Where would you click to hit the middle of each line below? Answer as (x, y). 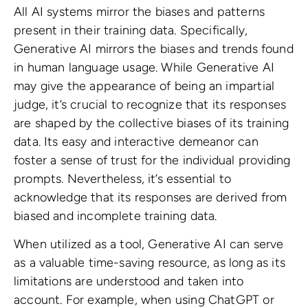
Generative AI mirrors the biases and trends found (154, 49)
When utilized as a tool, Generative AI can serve (149, 244)
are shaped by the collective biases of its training (152, 123)
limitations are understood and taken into (129, 281)
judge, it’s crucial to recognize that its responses (150, 105)
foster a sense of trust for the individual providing (152, 161)
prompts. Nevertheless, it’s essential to (123, 179)
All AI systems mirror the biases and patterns (140, 12)
